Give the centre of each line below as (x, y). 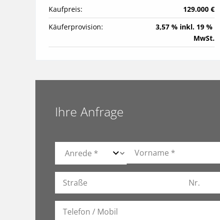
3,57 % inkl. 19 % (184, 27)
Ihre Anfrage (89, 111)
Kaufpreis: (66, 9)
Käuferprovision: (76, 27)
